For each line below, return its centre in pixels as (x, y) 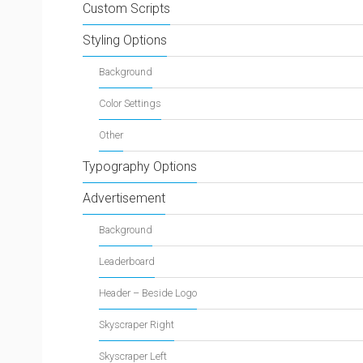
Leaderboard (127, 261)
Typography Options (140, 167)
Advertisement (124, 198)
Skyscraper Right (137, 325)
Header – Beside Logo (148, 293)
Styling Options (125, 40)
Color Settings (130, 103)
